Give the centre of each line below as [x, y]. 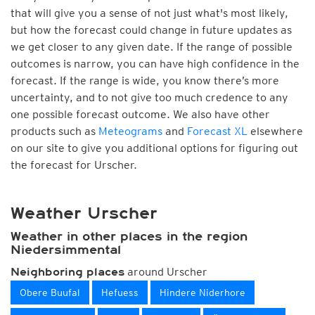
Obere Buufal [50, 292]
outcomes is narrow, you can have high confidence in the [155, 64]
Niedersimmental [66, 250]
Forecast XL [217, 131]
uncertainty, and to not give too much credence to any [149, 97]
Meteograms [130, 131]
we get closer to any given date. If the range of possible [152, 47]
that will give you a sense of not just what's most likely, [149, 13]
